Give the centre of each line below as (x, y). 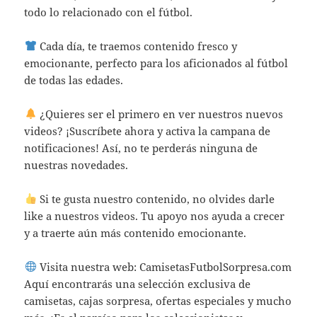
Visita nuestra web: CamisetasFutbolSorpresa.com (164, 266)
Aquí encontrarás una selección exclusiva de (138, 283)
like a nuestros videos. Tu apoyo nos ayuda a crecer (155, 215)
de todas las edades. (74, 80)
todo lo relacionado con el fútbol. (109, 12)
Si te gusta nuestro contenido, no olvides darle (155, 198)
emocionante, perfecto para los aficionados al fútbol (156, 63)
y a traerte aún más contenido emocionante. (136, 232)
